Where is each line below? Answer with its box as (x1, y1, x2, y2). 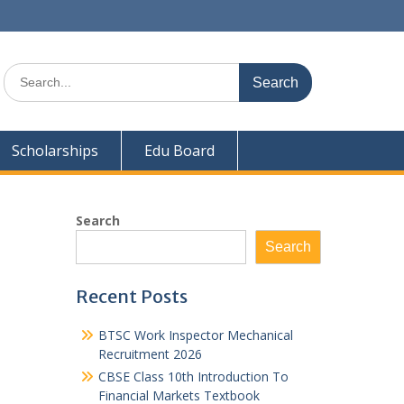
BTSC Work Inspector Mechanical (97, 326, 293, 344)
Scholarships (12, 141, 98, 161)
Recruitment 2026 (97, 345, 202, 363)
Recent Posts (75, 285, 188, 308)
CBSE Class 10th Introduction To (97, 368, 289, 385)
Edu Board (144, 141, 215, 161)
